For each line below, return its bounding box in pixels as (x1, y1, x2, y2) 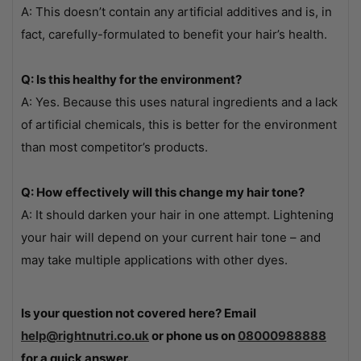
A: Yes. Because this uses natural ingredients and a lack (21, 93, 338, 110)
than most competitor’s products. (21, 139, 208, 155)
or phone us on (149, 327, 238, 343)
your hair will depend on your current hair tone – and (21, 229, 321, 245)
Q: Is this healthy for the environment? (21, 71, 242, 87)
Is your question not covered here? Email (21, 305, 256, 321)
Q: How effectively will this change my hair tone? (21, 184, 305, 200)
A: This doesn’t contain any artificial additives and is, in (21, 3, 332, 19)
